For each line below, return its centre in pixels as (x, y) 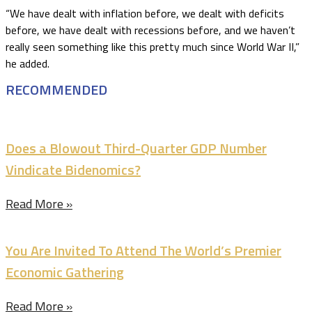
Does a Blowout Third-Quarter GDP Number (136, 148)
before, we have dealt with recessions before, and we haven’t (150, 30)
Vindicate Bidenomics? (73, 170)
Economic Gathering (65, 272)
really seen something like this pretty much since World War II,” (153, 47)
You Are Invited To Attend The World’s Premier (143, 250)
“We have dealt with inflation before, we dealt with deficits (145, 13)
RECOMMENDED (56, 89)
